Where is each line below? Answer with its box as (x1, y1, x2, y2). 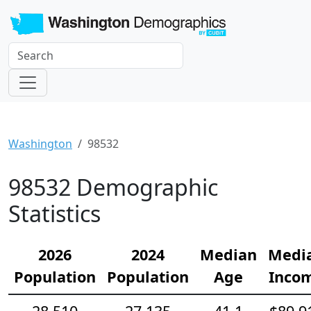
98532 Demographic (8, 172, 218, 203)
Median (200, 244, 257, 265)
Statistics (8, 199, 101, 229)
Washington (8, 136, 72, 152)
